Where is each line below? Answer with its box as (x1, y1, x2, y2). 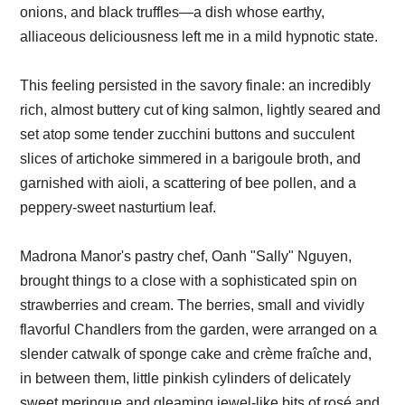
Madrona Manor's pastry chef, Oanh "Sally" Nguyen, (20, 249, 353, 265)
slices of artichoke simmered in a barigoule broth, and (20, 151, 362, 167)
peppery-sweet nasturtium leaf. (20, 200, 217, 216)
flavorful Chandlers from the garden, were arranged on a (20, 322, 378, 338)
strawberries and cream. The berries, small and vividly (20, 297, 365, 314)
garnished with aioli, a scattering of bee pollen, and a (20, 175, 357, 192)
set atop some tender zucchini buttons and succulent (20, 127, 355, 143)
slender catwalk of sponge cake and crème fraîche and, (20, 346, 372, 363)
